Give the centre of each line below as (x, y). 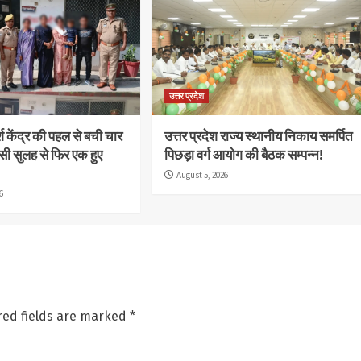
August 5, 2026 (203, 174)
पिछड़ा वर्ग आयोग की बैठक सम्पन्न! (244, 154)
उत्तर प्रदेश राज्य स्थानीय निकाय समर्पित (259, 136)
